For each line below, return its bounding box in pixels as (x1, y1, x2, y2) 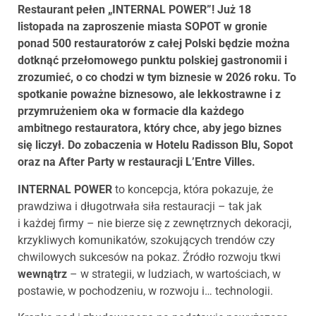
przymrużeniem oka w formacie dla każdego (18, 104, 244, 119)
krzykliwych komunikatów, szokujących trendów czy (18, 233, 275, 247)
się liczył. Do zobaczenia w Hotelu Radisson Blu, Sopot (18, 138, 293, 152)
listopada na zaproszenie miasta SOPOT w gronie (18, 20, 267, 34)
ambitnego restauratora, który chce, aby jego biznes (18, 121, 281, 135)
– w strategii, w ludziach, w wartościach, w (67, 267, 281, 281)
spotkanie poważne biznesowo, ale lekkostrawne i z (18, 87, 281, 102)
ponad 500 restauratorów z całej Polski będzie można (18, 37, 290, 51)
